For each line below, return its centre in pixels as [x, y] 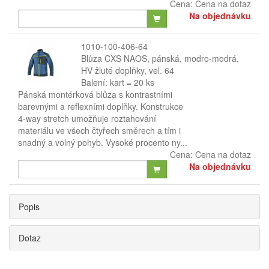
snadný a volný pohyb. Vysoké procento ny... [103, 142]
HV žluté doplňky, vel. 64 [127, 70]
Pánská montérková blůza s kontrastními [95, 94]
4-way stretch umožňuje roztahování [87, 118]
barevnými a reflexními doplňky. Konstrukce [101, 106]
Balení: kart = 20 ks [117, 82]
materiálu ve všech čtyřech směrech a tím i [99, 130]
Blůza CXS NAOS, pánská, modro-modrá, [160, 58]
